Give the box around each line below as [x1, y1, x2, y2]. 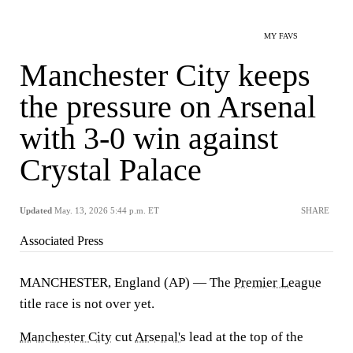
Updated [20, 206, 52, 215]
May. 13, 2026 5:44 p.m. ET [54, 206, 159, 215]
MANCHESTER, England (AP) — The [20, 275, 234, 290]
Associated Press [20, 234, 103, 247]
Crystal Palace [20, 152, 202, 188]
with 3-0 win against [20, 121, 278, 156]
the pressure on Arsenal [20, 89, 316, 124]
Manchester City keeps [20, 58, 310, 93]
